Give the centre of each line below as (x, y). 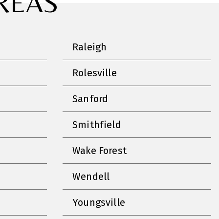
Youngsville (99, 202)
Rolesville (95, 73)
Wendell (91, 176)
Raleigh (90, 47)
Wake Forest (99, 150)
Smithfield (97, 124)
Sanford (90, 99)
